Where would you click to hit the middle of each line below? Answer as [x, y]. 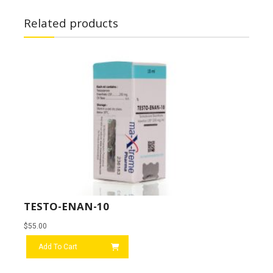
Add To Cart [58, 247]
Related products [71, 25]
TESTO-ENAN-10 [66, 208]
